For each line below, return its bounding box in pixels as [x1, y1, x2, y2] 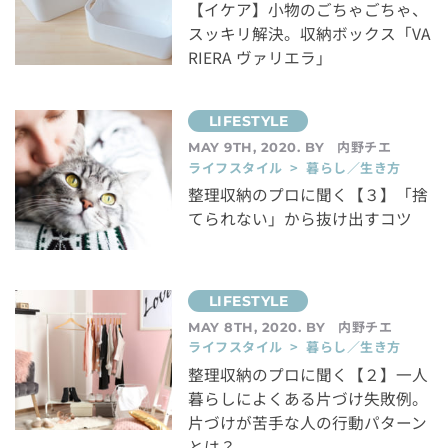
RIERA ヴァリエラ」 [188, 46, 333, 70]
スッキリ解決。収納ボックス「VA [188, 22, 432, 46]
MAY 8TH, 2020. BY [188, 318, 331, 335]
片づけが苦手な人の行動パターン [188, 410, 428, 434]
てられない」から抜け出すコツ [188, 206, 413, 230]
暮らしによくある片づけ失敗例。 [188, 386, 429, 410]
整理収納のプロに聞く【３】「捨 [188, 182, 429, 206]
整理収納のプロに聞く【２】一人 [188, 362, 429, 386]
